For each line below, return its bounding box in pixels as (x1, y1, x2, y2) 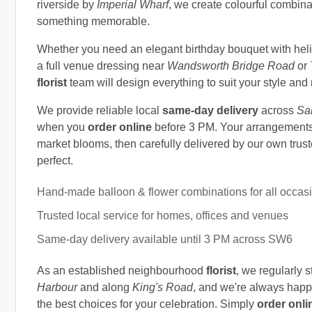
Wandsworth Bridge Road (167, 59, 295, 72)
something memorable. (37, 15, 150, 27)
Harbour (37, 281, 77, 293)
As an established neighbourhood (37, 264, 206, 276)
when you (37, 120, 88, 133)
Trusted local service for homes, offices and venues (37, 209, 288, 221)
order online (88, 120, 152, 133)
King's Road (132, 281, 193, 293)
